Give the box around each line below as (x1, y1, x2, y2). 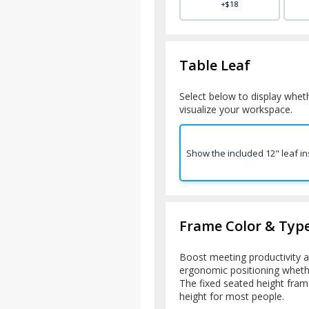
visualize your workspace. (179, 103, 292, 117)
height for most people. (179, 290, 284, 303)
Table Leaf (179, 56, 250, 75)
